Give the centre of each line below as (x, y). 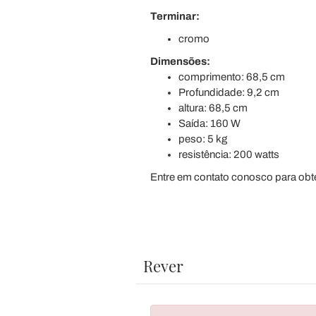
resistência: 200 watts (229, 154)
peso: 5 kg (202, 139)
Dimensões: (180, 61)
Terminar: (175, 16)
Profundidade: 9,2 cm (229, 92)
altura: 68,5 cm (213, 108)
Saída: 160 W (209, 123)
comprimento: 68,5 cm (231, 77)
